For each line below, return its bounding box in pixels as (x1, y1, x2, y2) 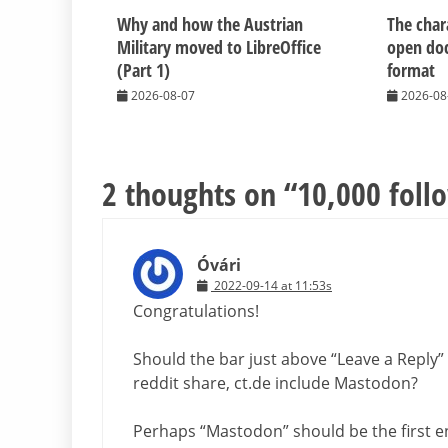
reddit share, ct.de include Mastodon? (133, 371, 418, 394)
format (387, 57, 436, 82)
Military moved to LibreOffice (117, 34, 321, 59)
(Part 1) (117, 57, 170, 82)
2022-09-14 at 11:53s (214, 276, 332, 294)
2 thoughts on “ (102, 171, 297, 215)
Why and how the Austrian (117, 11, 303, 36)
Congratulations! (133, 299, 259, 322)
